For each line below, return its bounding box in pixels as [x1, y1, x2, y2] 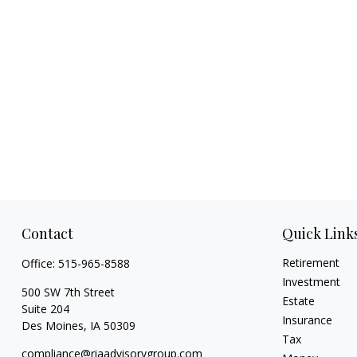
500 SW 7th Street [21, 284, 115, 300]
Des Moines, [21, 318, 87, 333]
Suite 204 [21, 301, 69, 316]
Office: [21, 256, 58, 271]
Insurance [282, 312, 333, 328]
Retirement [282, 255, 340, 270]
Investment [282, 274, 341, 289]
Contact [21, 224, 73, 243]
